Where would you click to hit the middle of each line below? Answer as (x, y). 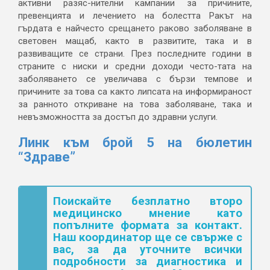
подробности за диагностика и (148, 262)
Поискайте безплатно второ (148, 201)
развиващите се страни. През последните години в (135, 54)
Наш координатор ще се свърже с (148, 237)
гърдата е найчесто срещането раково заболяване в (135, 28)
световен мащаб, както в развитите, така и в (135, 41)
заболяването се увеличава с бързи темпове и (135, 79)
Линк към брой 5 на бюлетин (135, 143)
